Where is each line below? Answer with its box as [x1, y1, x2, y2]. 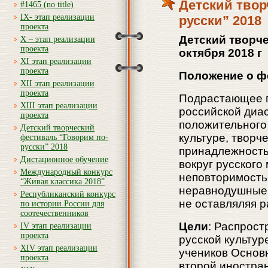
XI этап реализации [20, 57, 92, 66]
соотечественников [20, 209, 89, 218]
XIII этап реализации [20, 101, 98, 110]
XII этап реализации [20, 79, 95, 88]
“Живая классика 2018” [20, 177, 105, 186]
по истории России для [20, 199, 104, 208]
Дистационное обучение [20, 155, 108, 164]
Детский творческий [20, 123, 95, 132]
